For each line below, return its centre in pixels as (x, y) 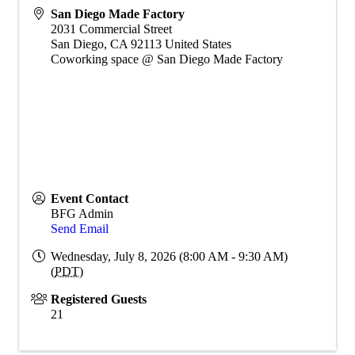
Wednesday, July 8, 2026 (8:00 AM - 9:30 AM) (169, 257)
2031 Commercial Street (111, 29)
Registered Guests (99, 300)
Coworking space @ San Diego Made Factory (167, 59)
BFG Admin (82, 214)
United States (198, 44)
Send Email (80, 229)
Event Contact (90, 199)
